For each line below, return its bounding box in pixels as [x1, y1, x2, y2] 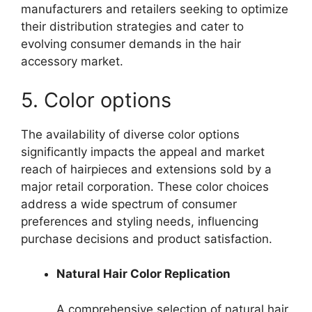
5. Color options [21, 87, 171, 112]
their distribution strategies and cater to [21, 19, 244, 34]
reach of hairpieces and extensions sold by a [21, 162, 272, 176]
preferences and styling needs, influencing [21, 214, 258, 228]
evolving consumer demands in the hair [21, 37, 241, 52]
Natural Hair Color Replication [56, 267, 231, 281]
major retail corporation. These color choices [21, 179, 269, 194]
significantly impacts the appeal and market [21, 144, 265, 159]
